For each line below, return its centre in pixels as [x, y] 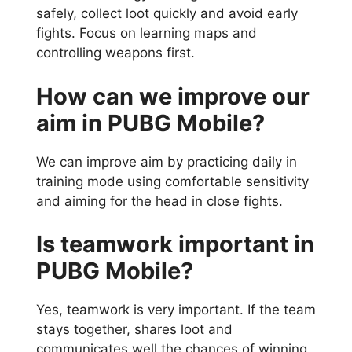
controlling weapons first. [115, 53]
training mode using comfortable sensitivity [172, 181]
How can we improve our [173, 96]
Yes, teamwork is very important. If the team [176, 310]
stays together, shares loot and [134, 330]
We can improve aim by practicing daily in [167, 161]
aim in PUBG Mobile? [150, 123]
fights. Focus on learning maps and [147, 33]
